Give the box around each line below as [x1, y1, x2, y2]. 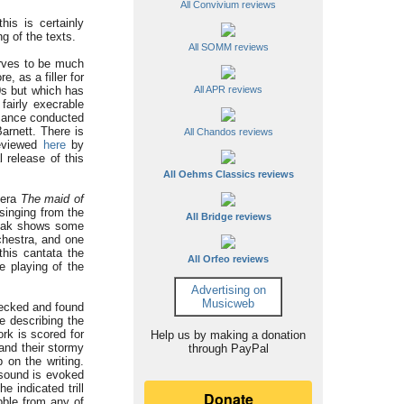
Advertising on [190, 283, 266, 297]
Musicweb [202, 297, 254, 310]
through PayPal [188, 342, 269, 355]
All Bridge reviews [185, 211, 271, 222]
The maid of [20, 192, 85, 207]
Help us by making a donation [151, 328, 306, 342]
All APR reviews [194, 84, 262, 95]
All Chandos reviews [183, 126, 273, 137]
